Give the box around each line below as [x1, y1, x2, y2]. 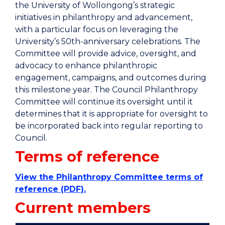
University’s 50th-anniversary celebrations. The [15, 37, 200, 46]
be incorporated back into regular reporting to [15, 121, 203, 131]
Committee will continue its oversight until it [15, 97, 193, 106]
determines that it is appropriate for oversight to [15, 109, 208, 119]
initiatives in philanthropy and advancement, [15, 13, 192, 22]
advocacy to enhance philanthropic [15, 61, 157, 70]
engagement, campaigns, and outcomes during [15, 73, 206, 82]
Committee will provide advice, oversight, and [15, 49, 196, 58]
